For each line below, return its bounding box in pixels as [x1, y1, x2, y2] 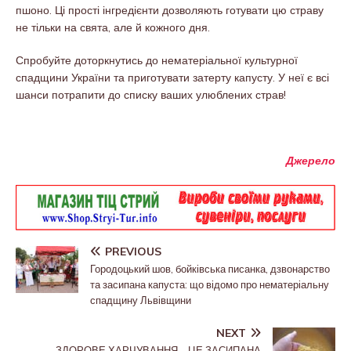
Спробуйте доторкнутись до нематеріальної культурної [16, 52, 298, 67]
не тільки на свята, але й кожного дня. [16, 20, 210, 34]
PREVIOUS [105, 244, 161, 259]
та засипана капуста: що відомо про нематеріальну [90, 277, 329, 291]
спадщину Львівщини [90, 293, 191, 306]
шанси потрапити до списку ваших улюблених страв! [16, 87, 286, 102]
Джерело [286, 153, 335, 168]
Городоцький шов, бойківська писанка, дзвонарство [90, 262, 330, 275]
